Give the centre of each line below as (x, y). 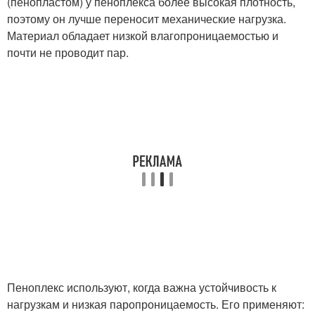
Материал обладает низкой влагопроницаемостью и (143, 36)
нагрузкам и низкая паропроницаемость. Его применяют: (156, 304)
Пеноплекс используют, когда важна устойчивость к (142, 287)
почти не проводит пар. (68, 52)
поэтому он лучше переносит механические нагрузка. (147, 19)
